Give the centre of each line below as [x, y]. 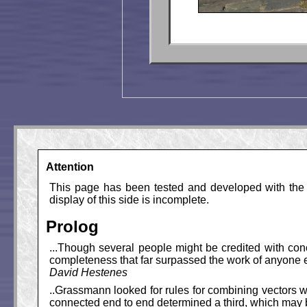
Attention [70, 167]
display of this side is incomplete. [129, 200]
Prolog [72, 227]
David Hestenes [88, 273]
